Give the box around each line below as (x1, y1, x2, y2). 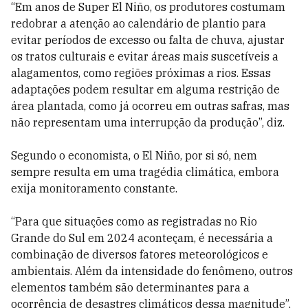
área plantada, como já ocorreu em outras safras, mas (11, 99, 289, 113)
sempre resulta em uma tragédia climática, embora (11, 165, 279, 179)
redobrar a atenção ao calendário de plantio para (11, 16, 266, 30)
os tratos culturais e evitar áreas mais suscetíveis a (11, 49, 278, 63)
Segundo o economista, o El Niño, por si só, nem (11, 148, 257, 162)
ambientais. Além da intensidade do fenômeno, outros (11, 264, 293, 278)
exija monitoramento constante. (11, 181, 177, 195)
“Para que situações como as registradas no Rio (11, 214, 257, 228)
